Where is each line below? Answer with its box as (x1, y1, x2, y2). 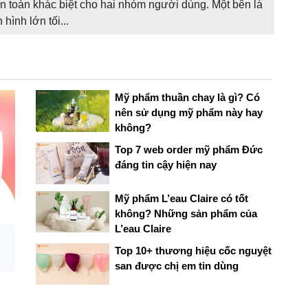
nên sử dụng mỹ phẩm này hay (114, 107, 263, 119)
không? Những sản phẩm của (114, 207, 257, 219)
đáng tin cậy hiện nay (114, 159, 217, 171)
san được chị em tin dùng (114, 259, 239, 272)
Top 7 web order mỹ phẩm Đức (114, 144, 263, 156)
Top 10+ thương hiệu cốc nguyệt (114, 244, 272, 256)
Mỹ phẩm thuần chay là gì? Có (114, 91, 260, 104)
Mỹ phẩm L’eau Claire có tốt (114, 192, 248, 204)
